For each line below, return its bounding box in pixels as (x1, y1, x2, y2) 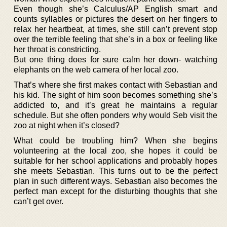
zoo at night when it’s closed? (14, 121, 120, 130)
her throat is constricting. (14, 45, 101, 54)
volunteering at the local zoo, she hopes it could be (14, 146, 217, 155)
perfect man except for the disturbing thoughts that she (14, 186, 217, 196)
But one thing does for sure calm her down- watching (14, 55, 217, 64)
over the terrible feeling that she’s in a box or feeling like (14, 34, 217, 44)
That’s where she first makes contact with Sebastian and (14, 80, 217, 89)
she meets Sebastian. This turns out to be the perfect (14, 166, 217, 175)
